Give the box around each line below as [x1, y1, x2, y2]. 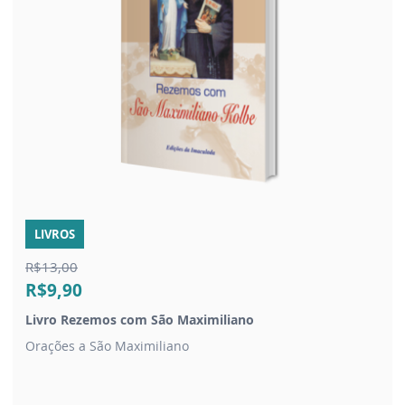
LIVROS [34, 225, 75, 242]
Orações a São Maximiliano [25, 336, 189, 354]
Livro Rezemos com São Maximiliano [25, 310, 254, 328]
